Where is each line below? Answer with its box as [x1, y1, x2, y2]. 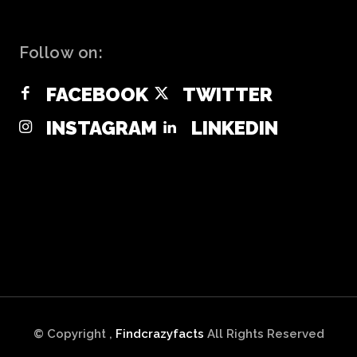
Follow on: [19, 43, 103, 62]
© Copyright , [33, 327, 116, 341]
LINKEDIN [190, 116, 278, 139]
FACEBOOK [46, 82, 149, 106]
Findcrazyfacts [115, 327, 204, 341]
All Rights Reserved [203, 327, 324, 341]
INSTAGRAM [46, 116, 158, 139]
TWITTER [182, 82, 273, 106]
